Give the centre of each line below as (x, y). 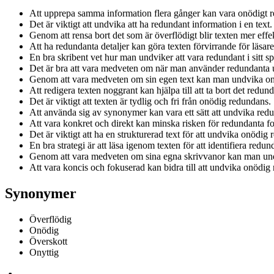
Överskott (48, 241)
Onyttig (44, 252)
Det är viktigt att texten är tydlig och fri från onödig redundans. (150, 101)
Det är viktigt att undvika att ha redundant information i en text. (151, 24)
